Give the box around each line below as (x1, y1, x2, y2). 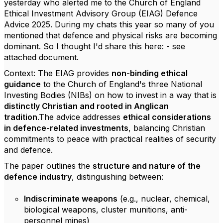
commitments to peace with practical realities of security (4, 134, 216, 144)
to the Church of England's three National (41, 79, 202, 89)
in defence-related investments (4, 123, 128, 133)
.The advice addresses (37, 112, 123, 122)
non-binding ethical (111, 68, 188, 78)
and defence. (4, 145, 53, 155)
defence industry (4, 172, 72, 182)
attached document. (4, 52, 79, 62)
